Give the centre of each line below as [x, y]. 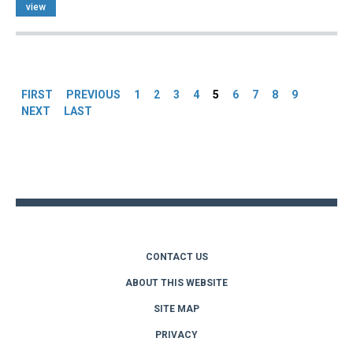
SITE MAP [176, 308]
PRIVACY [176, 334]
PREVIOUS [93, 94]
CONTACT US [176, 256]
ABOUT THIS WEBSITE [176, 282]
